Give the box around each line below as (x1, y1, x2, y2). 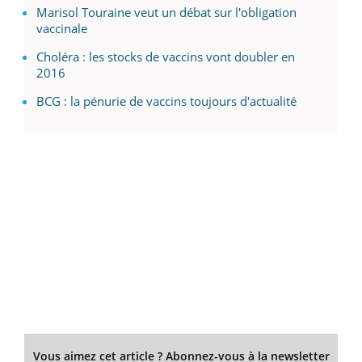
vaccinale (36, 20, 87, 37)
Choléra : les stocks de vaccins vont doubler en (36, 48, 295, 65)
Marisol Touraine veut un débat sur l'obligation (36, 4, 297, 21)
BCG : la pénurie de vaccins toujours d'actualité (36, 93, 297, 110)
